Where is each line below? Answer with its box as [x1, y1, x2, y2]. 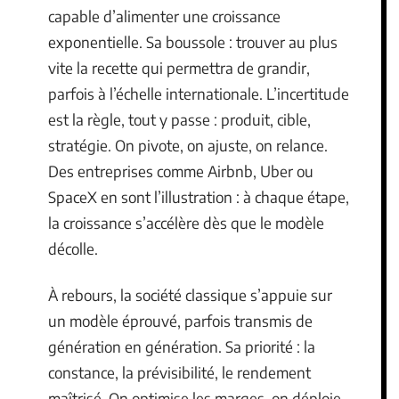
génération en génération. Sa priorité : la [48, 336, 315, 356]
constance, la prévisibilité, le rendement [48, 362, 311, 382]
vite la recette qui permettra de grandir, [48, 58, 310, 78]
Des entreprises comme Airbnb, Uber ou [48, 161, 313, 182]
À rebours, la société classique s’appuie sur [48, 284, 332, 305]
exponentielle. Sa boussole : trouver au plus [48, 32, 338, 53]
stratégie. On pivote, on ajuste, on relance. [48, 135, 328, 156]
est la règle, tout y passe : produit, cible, [48, 110, 311, 130]
